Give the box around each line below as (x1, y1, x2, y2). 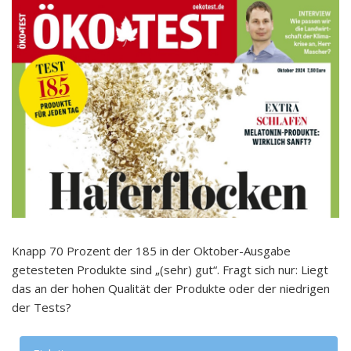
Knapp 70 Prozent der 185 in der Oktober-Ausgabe (12, 243, 291, 259)
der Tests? (12, 299, 71, 316)
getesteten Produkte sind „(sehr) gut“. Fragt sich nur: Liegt (12, 262, 328, 278)
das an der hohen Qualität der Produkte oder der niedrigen (12, 280, 330, 297)
